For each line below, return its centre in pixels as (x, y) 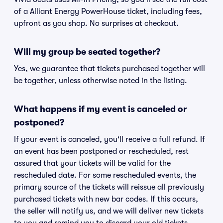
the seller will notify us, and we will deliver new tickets (109, 211)
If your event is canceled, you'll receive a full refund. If (110, 139)
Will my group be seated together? (87, 52)
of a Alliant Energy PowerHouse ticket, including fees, (108, 11)
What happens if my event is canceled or (100, 109)
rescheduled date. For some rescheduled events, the (105, 175)
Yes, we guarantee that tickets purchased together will (110, 69)
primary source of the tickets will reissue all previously (109, 187)
